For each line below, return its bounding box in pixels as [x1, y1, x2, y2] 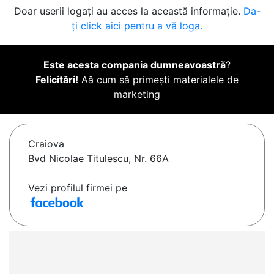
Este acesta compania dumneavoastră [43, 59, 226, 72]
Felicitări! [35, 73, 78, 86]
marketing [114, 88, 160, 101]
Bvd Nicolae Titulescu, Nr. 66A [28, 152, 169, 165]
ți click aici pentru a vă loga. [72, 20, 202, 32]
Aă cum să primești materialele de [78, 73, 239, 86]
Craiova [28, 138, 64, 150]
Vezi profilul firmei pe [28, 182, 127, 194]
